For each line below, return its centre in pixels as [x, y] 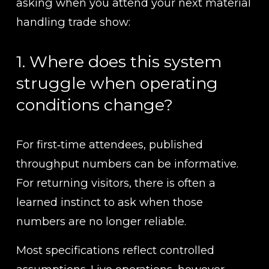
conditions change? [94, 104]
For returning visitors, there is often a [116, 183]
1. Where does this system [119, 61]
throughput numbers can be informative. [127, 163]
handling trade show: [73, 22]
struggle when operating [117, 83]
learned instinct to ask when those [109, 202]
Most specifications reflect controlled [115, 250]
